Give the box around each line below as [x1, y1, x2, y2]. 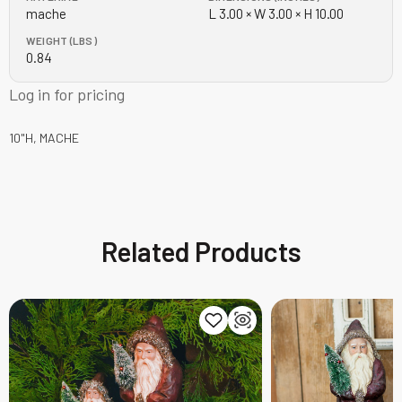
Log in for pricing [9, 83, 125, 104]
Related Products [100, 234, 301, 267]
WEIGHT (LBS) [26, 33, 97, 47]
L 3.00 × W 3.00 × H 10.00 [208, 4, 344, 22]
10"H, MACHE [9, 129, 79, 145]
